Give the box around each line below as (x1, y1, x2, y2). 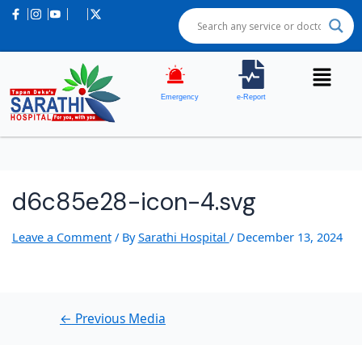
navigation (38, 16, 97, 32)
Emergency (161, 93, 200, 101)
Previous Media (71, 309, 166, 327)
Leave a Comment (11, 229, 112, 246)
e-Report (237, 93, 267, 101)
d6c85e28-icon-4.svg (11, 186, 256, 218)
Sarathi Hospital (137, 229, 229, 246)
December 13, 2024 (236, 229, 343, 246)
